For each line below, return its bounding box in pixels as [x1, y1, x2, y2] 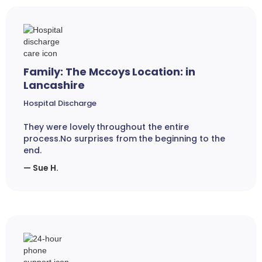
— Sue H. [23, 162, 58, 174]
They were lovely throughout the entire [23, 121, 189, 133]
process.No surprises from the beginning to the [23, 133, 225, 145]
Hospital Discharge [23, 98, 96, 109]
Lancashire [23, 78, 85, 93]
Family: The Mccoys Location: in [23, 64, 196, 80]
